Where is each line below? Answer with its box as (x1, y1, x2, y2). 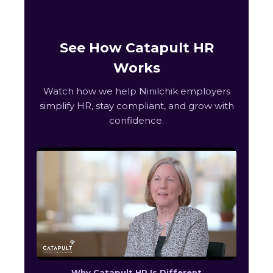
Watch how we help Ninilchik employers (43, 85, 230, 97)
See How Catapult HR (59, 40, 214, 57)
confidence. (109, 115, 164, 127)
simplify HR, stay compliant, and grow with (39, 100, 234, 112)
